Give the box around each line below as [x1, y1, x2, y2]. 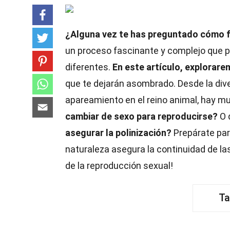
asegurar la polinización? [65, 127, 171, 138]
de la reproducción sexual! [65, 160, 173, 171]
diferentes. [65, 62, 112, 72]
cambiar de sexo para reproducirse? [65, 111, 218, 122]
